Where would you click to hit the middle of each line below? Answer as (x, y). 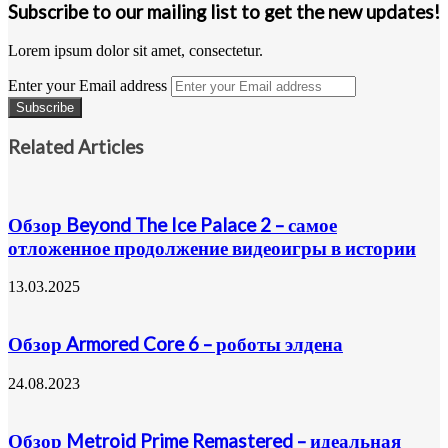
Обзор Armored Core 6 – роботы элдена (175, 344)
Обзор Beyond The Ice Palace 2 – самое (172, 224)
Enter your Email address (87, 85)
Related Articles (76, 147)
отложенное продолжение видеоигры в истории (212, 247)
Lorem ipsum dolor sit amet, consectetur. (135, 50)
